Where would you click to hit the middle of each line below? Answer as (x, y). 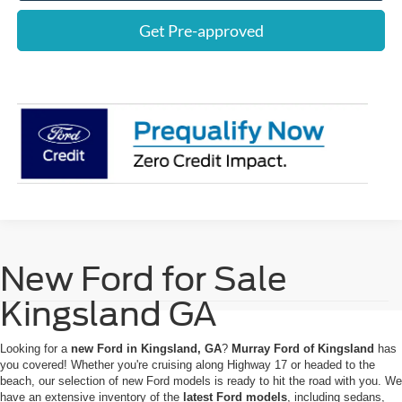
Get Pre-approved (201, 30)
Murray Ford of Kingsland (303, 349)
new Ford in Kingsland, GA (146, 349)
